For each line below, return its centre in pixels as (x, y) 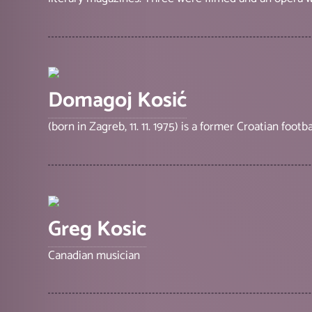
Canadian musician (94, 255)
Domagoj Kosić (118, 101)
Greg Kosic (97, 229)
